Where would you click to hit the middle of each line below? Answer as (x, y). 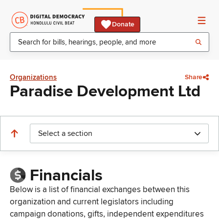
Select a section (65, 133)
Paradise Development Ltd (105, 91)
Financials (66, 176)
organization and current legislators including (92, 202)
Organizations (33, 77)
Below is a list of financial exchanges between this (100, 190)
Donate (123, 24)
